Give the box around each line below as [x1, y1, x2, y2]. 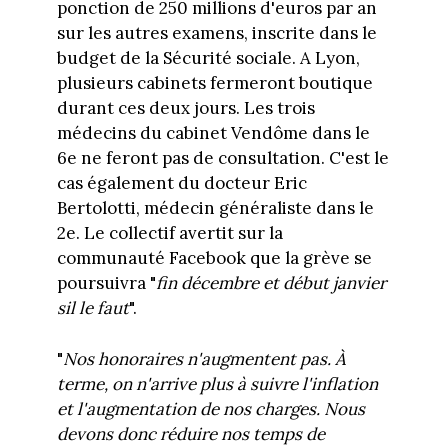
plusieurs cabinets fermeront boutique [56, 72, 373, 95]
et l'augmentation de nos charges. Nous [56, 397, 365, 420]
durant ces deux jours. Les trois [56, 97, 315, 120]
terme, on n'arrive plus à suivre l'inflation [56, 372, 378, 395]
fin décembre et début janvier [155, 272, 386, 295]
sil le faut [56, 297, 129, 320]
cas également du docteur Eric [56, 172, 307, 195]
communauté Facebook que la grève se [56, 247, 372, 270]
